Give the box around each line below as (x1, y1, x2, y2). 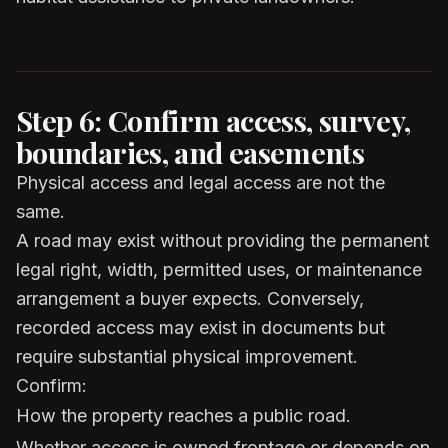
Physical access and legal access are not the (16, 172, 385, 193)
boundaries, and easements (16, 133, 365, 171)
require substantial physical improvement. (16, 346, 358, 367)
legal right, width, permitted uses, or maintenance (16, 259, 422, 280)
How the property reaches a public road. (16, 405, 351, 426)
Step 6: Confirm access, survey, (16, 101, 411, 139)
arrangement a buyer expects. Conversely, (16, 288, 364, 309)
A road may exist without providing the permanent (16, 230, 429, 251)
